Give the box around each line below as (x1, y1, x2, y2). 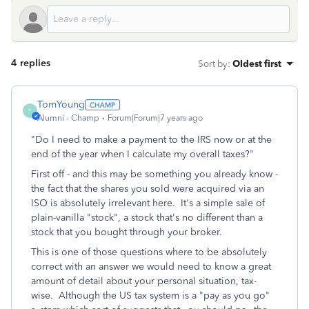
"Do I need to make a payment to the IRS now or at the (31, 134, 272, 146)
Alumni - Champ (37, 113, 99, 123)
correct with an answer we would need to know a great (31, 261, 271, 272)
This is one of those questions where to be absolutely (31, 246, 267, 258)
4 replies (11, 57, 50, 69)
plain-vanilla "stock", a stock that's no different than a (31, 212, 263, 223)
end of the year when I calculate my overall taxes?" (31, 148, 254, 160)
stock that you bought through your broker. (31, 226, 225, 238)
